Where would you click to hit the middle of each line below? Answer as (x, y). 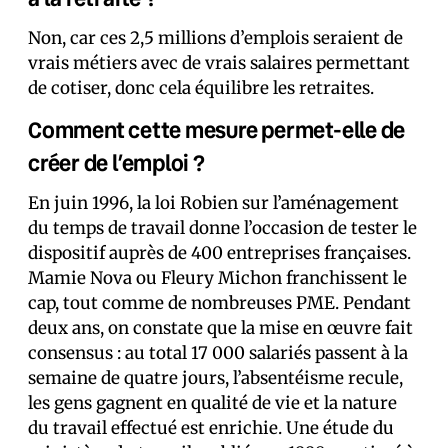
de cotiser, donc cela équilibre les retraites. (201, 88)
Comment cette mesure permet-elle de (217, 129)
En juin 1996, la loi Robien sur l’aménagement (213, 203)
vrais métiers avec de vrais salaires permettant (219, 63)
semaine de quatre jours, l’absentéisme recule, (215, 378)
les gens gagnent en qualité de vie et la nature (212, 403)
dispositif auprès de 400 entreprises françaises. (219, 253)
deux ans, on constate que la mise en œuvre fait (220, 328)
